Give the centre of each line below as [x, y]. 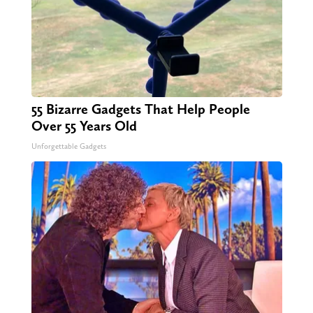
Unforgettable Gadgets [68, 147]
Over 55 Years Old [84, 126]
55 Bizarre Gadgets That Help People [140, 109]
